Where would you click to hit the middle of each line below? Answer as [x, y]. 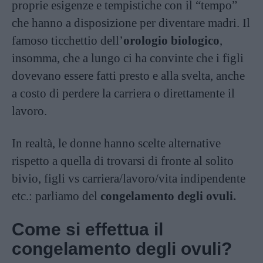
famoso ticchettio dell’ [68, 40]
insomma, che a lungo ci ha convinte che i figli [128, 58]
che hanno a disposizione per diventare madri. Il [131, 23]
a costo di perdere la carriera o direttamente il [123, 93]
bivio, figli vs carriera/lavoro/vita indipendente [129, 178]
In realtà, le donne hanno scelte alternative [116, 143]
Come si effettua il [87, 229]
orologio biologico [171, 40]
